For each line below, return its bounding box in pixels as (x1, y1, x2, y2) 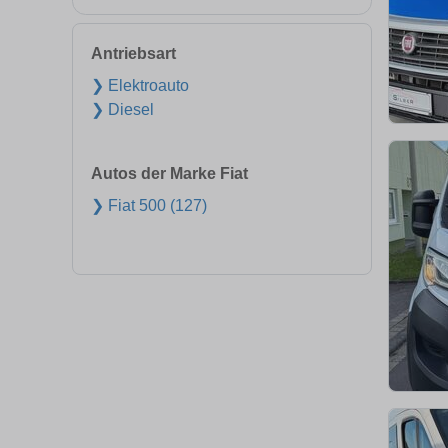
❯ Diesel (91, 101, 154, 118)
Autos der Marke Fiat (91, 165, 248, 182)
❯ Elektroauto (91, 77, 189, 94)
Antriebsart (91, 45, 176, 62)
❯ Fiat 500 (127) (91, 197, 207, 214)
